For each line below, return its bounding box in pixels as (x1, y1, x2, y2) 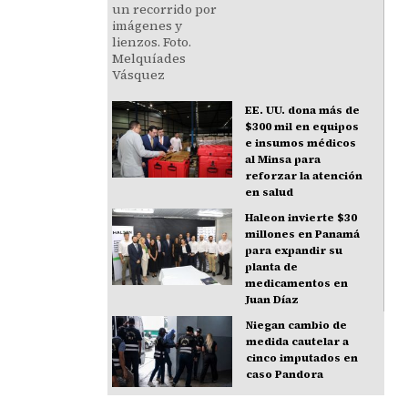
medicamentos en (245, 276, 349, 291)
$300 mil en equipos (245, 119, 360, 135)
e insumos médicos (245, 136, 357, 151)
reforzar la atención (245, 168, 363, 184)
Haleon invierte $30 (245, 210, 358, 226)
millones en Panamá (245, 227, 361, 242)
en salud (245, 185, 294, 200)
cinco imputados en (245, 351, 358, 366)
